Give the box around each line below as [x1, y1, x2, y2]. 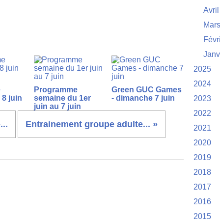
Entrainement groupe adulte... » [26, 119, 158, 129]
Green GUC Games [111, 85, 182, 94]
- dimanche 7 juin [111, 94, 175, 102]
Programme [34, 85, 78, 94]
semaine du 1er [34, 94, 91, 102]
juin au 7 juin [34, 102, 81, 110]
